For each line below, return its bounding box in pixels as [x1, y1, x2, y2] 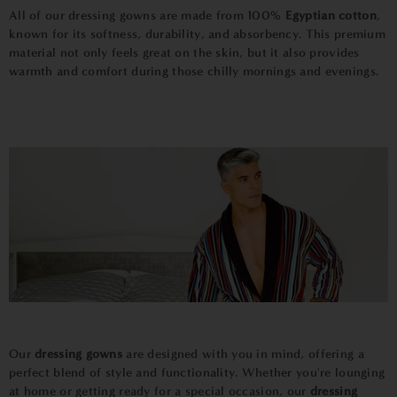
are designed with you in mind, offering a [122, 346, 364, 362]
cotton [339, 8, 377, 23]
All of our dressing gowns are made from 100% [9, 8, 285, 23]
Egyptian [284, 8, 335, 23]
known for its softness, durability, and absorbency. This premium [9, 27, 385, 42]
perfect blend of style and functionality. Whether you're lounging [9, 364, 385, 380]
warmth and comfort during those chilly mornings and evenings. [9, 64, 379, 79]
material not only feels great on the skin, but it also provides [9, 45, 360, 60]
